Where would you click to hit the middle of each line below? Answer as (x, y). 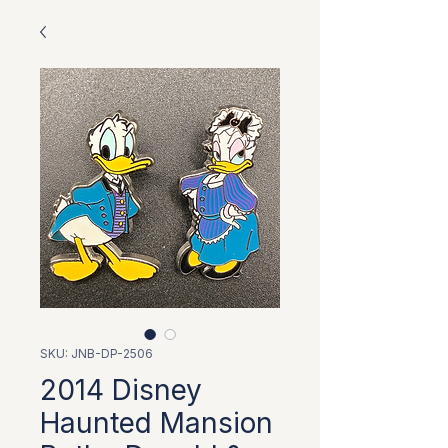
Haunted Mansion (156, 423)
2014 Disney (121, 390)
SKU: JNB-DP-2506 (96, 353)
